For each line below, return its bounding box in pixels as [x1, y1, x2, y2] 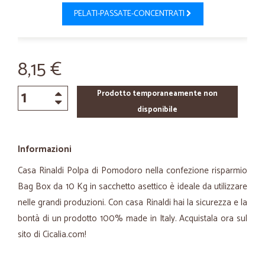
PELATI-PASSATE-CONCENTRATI [73, 7, 186, 21]
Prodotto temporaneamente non [96, 88, 218, 100]
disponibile [137, 104, 177, 116]
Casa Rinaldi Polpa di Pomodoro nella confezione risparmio [18, 163, 247, 178]
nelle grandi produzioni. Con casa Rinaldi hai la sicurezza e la [18, 195, 247, 210]
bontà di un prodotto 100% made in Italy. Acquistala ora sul [18, 211, 247, 226]
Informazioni [18, 142, 72, 157]
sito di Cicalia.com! [18, 227, 86, 242]
